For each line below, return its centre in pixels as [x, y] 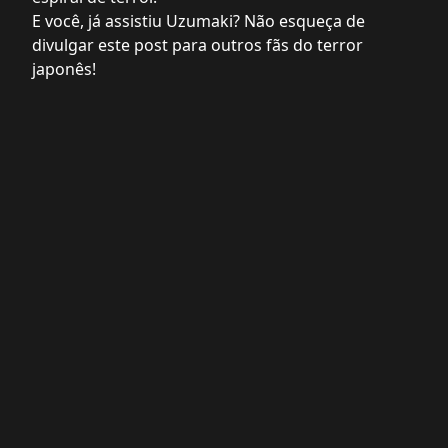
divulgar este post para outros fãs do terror [197, 45]
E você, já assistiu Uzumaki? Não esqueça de [198, 21]
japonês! [64, 69]
